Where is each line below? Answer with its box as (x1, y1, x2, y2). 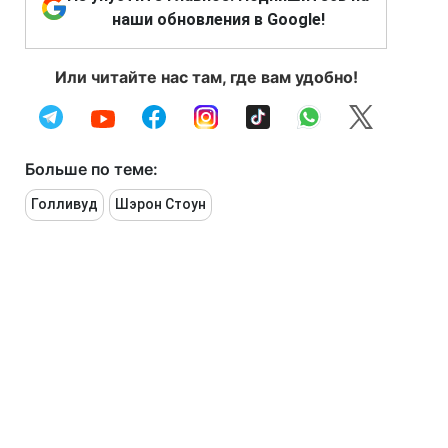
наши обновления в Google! (111, 10, 325, 30)
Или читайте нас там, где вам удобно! (54, 67, 358, 88)
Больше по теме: (25, 159, 158, 180)
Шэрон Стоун (115, 196, 206, 213)
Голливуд (31, 196, 98, 213)
